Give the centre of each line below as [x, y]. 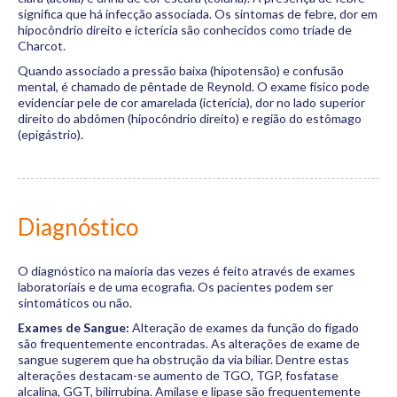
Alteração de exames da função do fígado [244, 327]
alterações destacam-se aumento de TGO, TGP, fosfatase [178, 375]
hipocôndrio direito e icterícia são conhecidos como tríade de [185, 30]
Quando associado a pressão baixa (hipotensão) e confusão [181, 70]
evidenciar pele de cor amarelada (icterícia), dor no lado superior [191, 102]
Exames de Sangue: [74, 327]
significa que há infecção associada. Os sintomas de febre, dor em [198, 14]
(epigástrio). [51, 134]
